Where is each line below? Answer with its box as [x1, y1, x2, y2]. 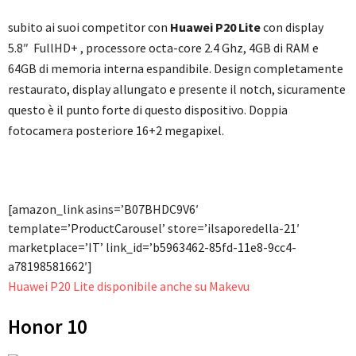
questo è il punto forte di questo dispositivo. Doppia [8, 102, 288, 118]
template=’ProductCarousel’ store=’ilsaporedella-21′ [8, 220, 300, 237]
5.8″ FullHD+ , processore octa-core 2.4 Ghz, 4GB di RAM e [8, 40, 319, 56]
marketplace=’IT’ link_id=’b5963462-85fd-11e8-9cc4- [8, 239, 296, 256]
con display [263, 19, 323, 36]
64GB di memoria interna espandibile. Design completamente [8, 60, 343, 77]
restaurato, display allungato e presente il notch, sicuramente [8, 81, 346, 98]
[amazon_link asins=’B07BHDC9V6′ [8, 201, 199, 218]
